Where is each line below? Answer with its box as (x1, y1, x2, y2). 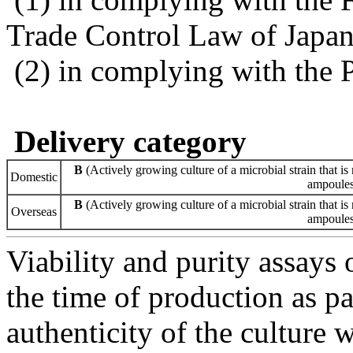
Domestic (10, 169, 58, 184)
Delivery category (14, 124, 247, 158)
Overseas (11, 204, 57, 218)
